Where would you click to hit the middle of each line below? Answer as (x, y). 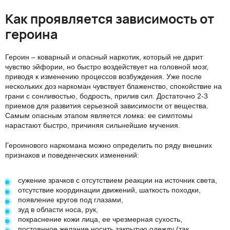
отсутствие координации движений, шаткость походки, (109, 190)
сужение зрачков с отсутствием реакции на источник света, (118, 180)
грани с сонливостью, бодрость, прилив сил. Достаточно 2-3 (107, 96)
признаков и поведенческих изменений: (72, 155)
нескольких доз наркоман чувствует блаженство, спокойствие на (113, 86)
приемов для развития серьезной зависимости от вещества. (107, 106)
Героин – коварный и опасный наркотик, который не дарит (104, 57)
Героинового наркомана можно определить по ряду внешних (109, 145)
